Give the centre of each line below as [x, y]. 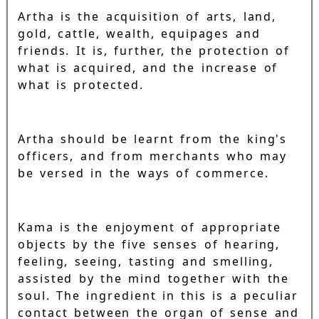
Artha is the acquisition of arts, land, [147, 17]
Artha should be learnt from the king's [153, 139]
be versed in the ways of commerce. [143, 173]
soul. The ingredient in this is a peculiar [158, 296]
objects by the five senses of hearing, [149, 245]
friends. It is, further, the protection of [154, 51]
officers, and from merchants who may [152, 156]
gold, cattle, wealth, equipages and [139, 34]
